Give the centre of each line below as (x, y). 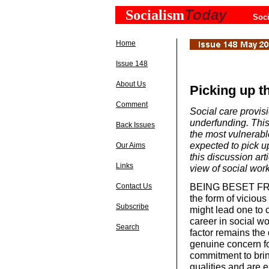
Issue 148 (132, 64)
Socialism (155, 15)
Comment (132, 104)
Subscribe (132, 207)
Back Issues (135, 125)
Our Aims (131, 145)
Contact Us (134, 186)
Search (128, 227)
